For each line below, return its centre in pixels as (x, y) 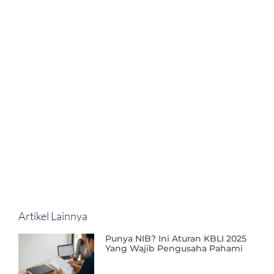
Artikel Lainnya (53, 216)
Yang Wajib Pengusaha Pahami (174, 249)
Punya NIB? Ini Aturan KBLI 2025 (176, 239)
